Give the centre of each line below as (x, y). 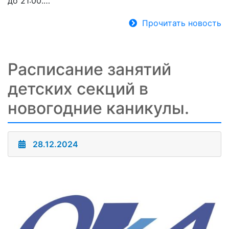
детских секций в (78, 89)
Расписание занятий (89, 70)
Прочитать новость (182, 23)
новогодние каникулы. (98, 108)
